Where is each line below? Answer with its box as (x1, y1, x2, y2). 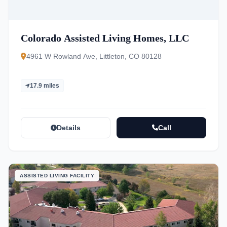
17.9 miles (30, 82, 59, 89)
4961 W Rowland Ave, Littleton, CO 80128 (26, 52, 162, 60)
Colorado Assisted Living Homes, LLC (21, 32, 189, 44)
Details (57, 124, 81, 132)
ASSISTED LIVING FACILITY (20, 173, 94, 178)
